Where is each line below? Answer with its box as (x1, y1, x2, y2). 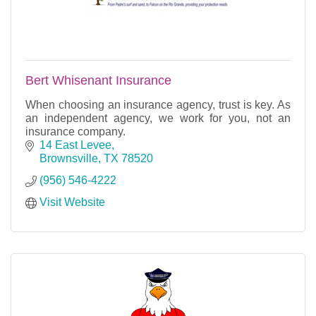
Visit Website (39, 195, 105, 208)
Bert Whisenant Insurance (25, 73, 171, 87)
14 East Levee (39, 138, 111, 151)
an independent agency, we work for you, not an (25, 111, 291, 124)
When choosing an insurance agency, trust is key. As (25, 98, 291, 111)
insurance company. (25, 125, 126, 138)
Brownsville (39, 152, 98, 164)
